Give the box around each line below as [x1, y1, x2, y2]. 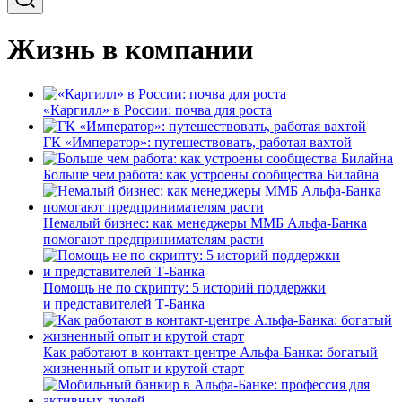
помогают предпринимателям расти [43, 231, 264, 247]
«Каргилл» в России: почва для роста [43, 101, 272, 118]
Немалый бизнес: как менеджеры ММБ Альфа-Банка [43, 214, 367, 231]
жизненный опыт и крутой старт [43, 360, 244, 376]
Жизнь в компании [7, 33, 253, 66]
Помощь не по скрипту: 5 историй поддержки [43, 279, 326, 295]
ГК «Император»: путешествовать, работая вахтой [43, 134, 352, 150]
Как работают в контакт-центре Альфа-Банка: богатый [43, 344, 378, 360]
